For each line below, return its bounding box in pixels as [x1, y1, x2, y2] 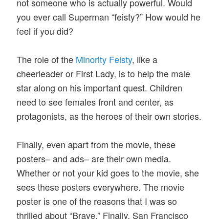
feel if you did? [17, 24, 74, 37]
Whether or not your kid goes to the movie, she [17, 166, 199, 179]
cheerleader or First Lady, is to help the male [17, 67, 191, 80]
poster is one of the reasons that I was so [17, 195, 177, 208]
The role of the [17, 53, 76, 66]
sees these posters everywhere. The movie [17, 180, 185, 194]
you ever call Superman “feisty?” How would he [17, 10, 201, 23]
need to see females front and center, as [17, 95, 174, 109]
